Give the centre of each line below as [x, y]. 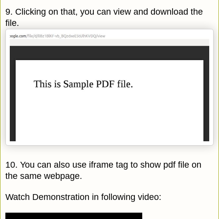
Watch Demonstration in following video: [83, 197]
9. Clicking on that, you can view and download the [104, 11]
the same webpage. [44, 176]
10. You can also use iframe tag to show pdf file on [103, 165]
